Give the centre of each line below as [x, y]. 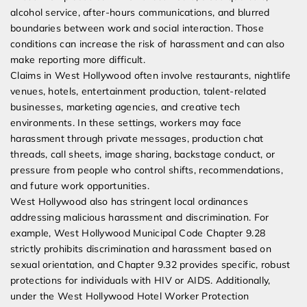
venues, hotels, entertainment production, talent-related [138, 91]
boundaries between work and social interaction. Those [137, 28]
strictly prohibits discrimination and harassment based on [141, 249]
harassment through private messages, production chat [137, 139]
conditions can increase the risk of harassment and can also [148, 44]
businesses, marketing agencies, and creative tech [125, 107]
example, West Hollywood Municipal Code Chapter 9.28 [138, 233]
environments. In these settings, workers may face [126, 123]
